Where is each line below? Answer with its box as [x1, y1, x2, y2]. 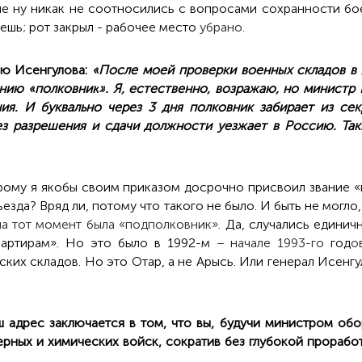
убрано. [199, 19, 245, 35]
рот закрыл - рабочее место [25, 19, 200, 35]
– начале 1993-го [209, 235, 325, 250]
